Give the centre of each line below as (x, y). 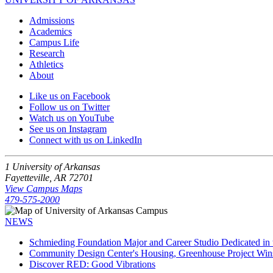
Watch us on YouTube (72, 118)
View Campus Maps (44, 189)
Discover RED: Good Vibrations (92, 264)
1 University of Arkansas (52, 167)
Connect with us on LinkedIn (86, 140)
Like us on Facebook (70, 96)
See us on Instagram (68, 129)
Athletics (46, 65)
